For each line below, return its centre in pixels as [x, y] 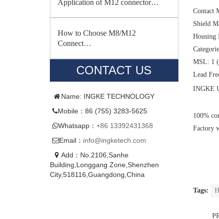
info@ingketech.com [115, 140]
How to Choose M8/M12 [97, 33]
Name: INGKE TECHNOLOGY [108, 96]
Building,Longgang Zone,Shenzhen [104, 165]
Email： [71, 140]
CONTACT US [114, 70]
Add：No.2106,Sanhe [95, 155]
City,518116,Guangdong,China [97, 175]
